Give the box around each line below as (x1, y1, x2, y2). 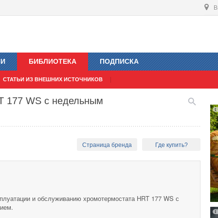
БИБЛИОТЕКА (29, 57, 76, 66)
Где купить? (155, 142, 188, 149)
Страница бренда (82, 142, 132, 149)
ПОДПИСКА (100, 57, 139, 66)
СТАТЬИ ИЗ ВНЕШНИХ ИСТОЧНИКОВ (3, 76, 103, 83)
